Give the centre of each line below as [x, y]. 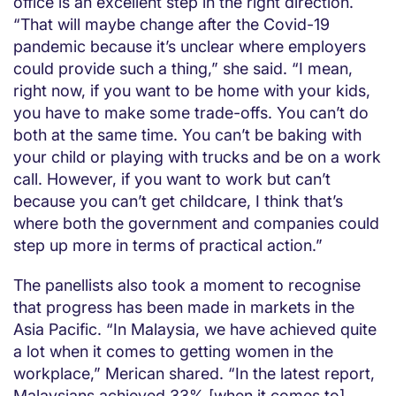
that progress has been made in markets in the [184, 308]
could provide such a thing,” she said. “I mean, [183, 69]
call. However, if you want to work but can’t [172, 179]
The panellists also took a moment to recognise [187, 286]
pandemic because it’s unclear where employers [190, 47]
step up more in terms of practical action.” [168, 246]
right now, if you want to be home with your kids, [192, 91]
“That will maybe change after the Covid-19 [171, 25]
